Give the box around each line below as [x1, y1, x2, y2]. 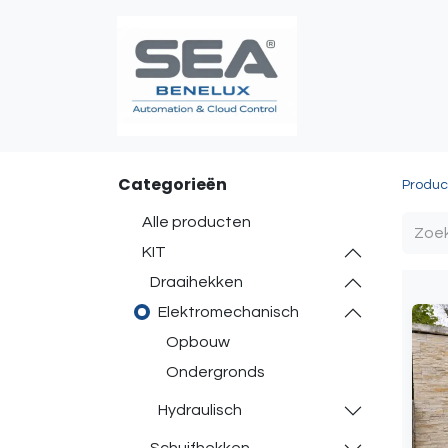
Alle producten [142, 214, 251, 230]
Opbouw [166, 334, 230, 350]
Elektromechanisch [158, 304, 299, 320]
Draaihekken [150, 274, 243, 290]
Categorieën [118, 173, 227, 196]
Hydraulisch [158, 402, 242, 418]
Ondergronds [166, 364, 265, 380]
